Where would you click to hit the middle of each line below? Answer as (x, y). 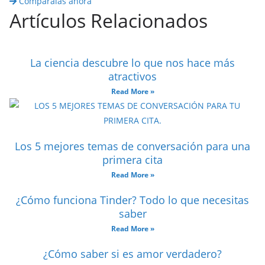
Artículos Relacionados (109, 20)
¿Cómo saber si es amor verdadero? (132, 254)
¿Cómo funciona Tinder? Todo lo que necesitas (132, 200)
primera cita (132, 160)
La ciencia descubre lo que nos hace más (132, 63)
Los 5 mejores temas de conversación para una (132, 146)
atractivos (132, 76)
